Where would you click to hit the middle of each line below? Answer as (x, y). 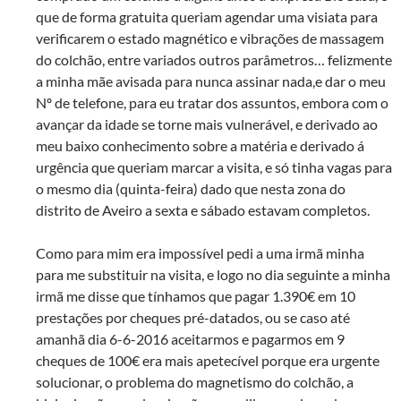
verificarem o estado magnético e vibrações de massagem (210, 38)
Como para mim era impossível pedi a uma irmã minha (200, 253)
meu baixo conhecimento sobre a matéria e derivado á (200, 146)
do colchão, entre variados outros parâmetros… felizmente (214, 60)
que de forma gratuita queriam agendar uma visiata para (207, 17)
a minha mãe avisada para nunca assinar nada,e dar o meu (211, 81)
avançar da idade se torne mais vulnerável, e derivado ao (207, 124)
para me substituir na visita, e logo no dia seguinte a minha (213, 275)
